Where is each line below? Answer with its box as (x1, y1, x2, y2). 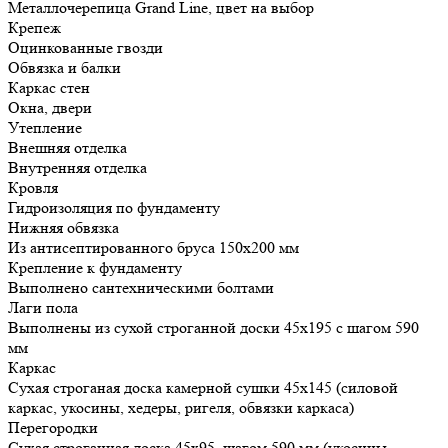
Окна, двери (8, 98, 92, 118)
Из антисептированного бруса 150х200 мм (8, 238, 299, 258)
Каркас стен (8, 78, 90, 98)
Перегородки (8, 418, 98, 438)
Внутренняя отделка (8, 158, 147, 178)
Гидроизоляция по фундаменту (8, 198, 220, 218)
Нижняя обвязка (8, 218, 119, 238)
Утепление (8, 118, 82, 138)
